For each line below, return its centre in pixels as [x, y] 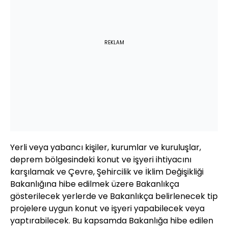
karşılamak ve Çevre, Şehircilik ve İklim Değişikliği [107, 172]
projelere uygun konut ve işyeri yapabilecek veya [107, 209]
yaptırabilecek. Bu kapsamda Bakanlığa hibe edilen [112, 221]
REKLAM [114, 43]
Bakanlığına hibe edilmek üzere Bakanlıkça [95, 184]
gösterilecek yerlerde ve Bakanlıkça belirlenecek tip [114, 196]
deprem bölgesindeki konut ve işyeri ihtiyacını [101, 160]
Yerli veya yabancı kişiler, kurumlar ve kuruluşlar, [106, 148]
